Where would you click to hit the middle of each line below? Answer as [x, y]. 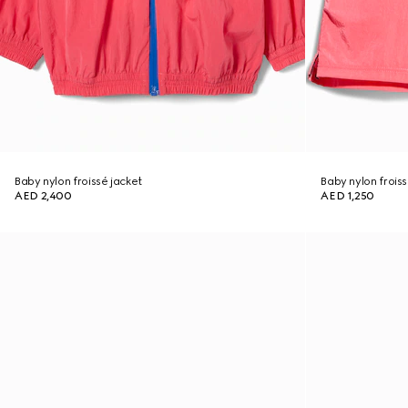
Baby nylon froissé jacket [78, 181]
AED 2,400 [43, 196]
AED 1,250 [347, 196]
